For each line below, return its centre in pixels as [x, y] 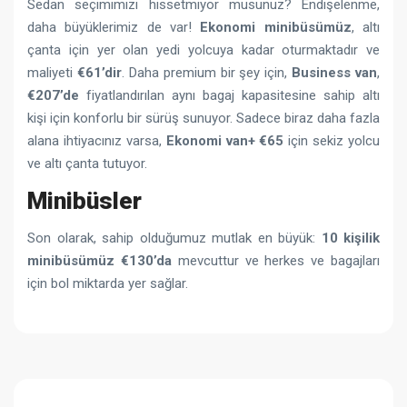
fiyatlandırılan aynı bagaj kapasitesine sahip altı [229, 95]
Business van [334, 72]
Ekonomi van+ [210, 140]
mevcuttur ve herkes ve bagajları [276, 260]
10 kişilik [350, 238]
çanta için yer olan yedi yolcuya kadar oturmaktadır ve [203, 50]
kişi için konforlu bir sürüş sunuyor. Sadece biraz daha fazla [203, 118]
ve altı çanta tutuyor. [87, 163]
